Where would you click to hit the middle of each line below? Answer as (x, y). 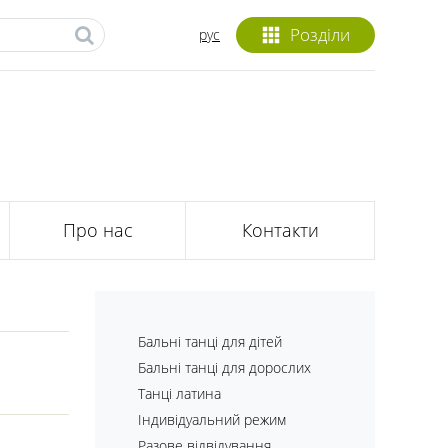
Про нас (97, 230)
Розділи (319, 34)
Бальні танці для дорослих (224, 367)
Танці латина (179, 393)
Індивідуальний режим (212, 419)
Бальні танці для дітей (210, 341)
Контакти (280, 230)
